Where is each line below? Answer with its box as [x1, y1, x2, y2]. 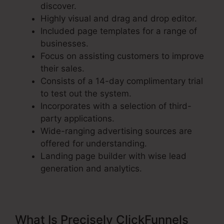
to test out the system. [40, 88, 131, 99]
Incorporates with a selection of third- [40, 101, 191, 111]
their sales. [40, 63, 84, 74]
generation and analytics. [40, 163, 142, 174]
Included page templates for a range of [40, 26, 197, 36]
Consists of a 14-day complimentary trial [40, 76, 203, 86]
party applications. [40, 113, 114, 124]
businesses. [40, 38, 88, 49]
